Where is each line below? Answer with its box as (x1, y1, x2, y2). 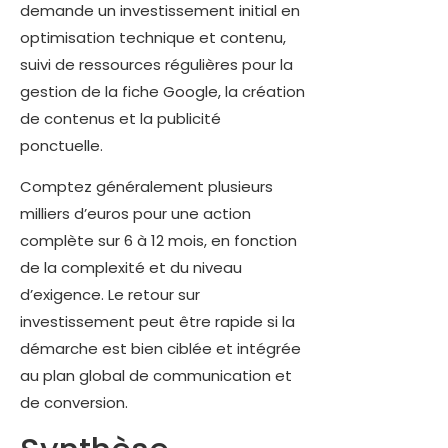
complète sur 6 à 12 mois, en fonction (20, 230, 297, 252)
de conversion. (20, 392, 128, 414)
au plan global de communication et (20, 365, 292, 387)
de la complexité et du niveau (20, 257, 242, 279)
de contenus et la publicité (20, 107, 221, 129)
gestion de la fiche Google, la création (20, 80, 305, 102)
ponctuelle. (20, 134, 103, 156)
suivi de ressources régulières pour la (20, 53, 293, 75)
